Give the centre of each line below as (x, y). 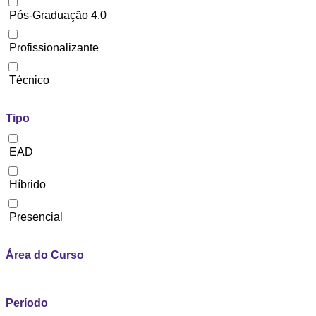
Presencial (36, 217)
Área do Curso (45, 255)
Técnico (29, 80)
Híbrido (28, 184)
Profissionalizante (54, 48)
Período (27, 303)
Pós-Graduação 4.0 (58, 15)
